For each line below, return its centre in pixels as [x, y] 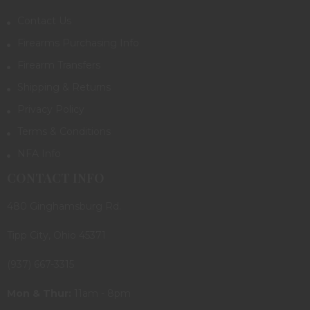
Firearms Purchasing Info [78, 43]
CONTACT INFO [56, 177]
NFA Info [39, 153]
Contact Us [44, 20]
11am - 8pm [101, 293]
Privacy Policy [51, 109]
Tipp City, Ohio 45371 [56, 235]
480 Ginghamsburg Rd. [64, 206]
